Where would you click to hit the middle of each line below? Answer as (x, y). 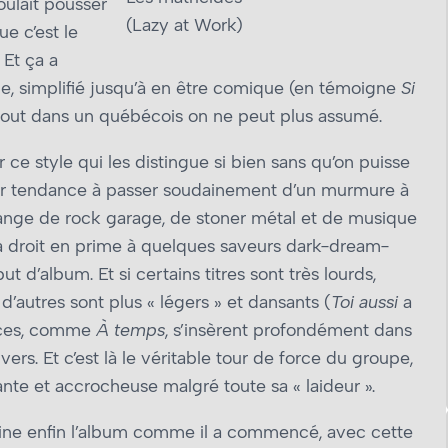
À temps (130, 330)
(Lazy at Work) (184, 25)
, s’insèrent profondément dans (288, 330)
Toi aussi (364, 302)
